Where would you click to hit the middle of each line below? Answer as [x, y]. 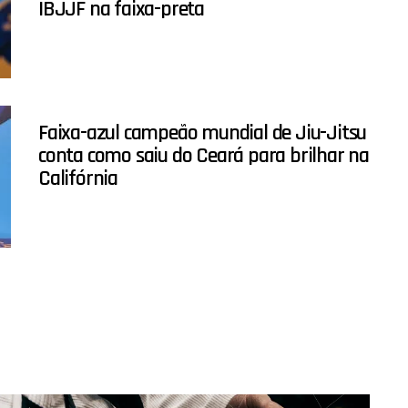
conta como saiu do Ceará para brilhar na [204, 156]
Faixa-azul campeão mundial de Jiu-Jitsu [203, 133]
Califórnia [78, 179]
